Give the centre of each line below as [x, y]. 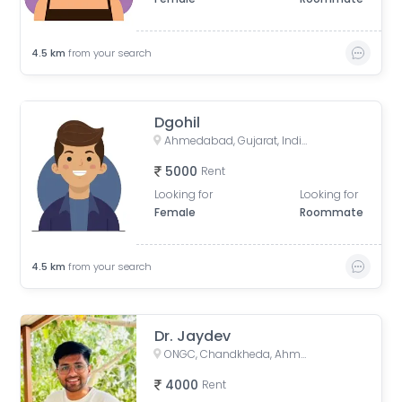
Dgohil [178, 122]
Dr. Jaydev [193, 336]
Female [175, 212]
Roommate [331, 212]
